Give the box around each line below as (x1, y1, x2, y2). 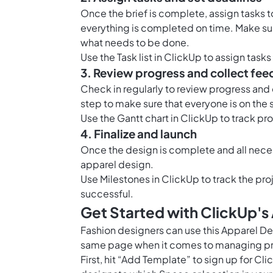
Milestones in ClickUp (100, 172, 199, 186)
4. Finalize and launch (80, 127, 197, 141)
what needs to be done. (80, 36, 190, 49)
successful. (80, 187, 133, 200)
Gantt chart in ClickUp (117, 112, 218, 125)
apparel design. (80, 158, 154, 171)
